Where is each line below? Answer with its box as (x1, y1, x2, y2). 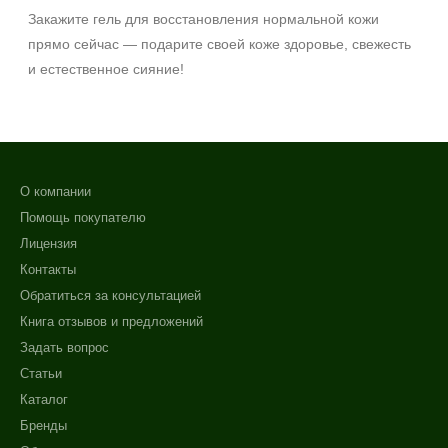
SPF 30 (47, 12, 87, 26)
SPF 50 (47, 38, 87, 52)
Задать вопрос (20, 340, 109, 355)
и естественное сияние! (28, 61, 184, 77)
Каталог (20, 392, 68, 407)
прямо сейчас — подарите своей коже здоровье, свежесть (28, 36, 411, 52)
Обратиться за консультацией (20, 288, 201, 303)
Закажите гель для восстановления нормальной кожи (28, 11, 379, 27)
